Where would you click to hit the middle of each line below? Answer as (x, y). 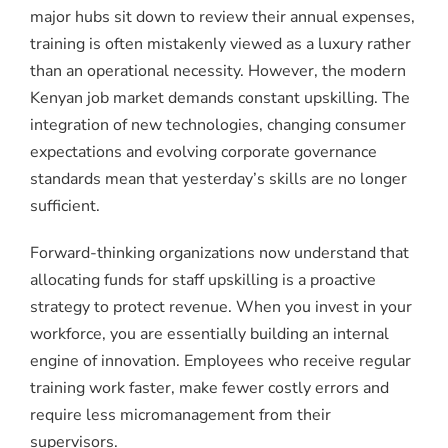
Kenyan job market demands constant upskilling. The (220, 98)
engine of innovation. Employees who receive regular (220, 361)
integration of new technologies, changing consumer (218, 125)
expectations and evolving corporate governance (203, 152)
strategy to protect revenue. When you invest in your (221, 307)
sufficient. (65, 206)
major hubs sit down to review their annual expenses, (222, 17)
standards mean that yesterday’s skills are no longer (218, 179)
